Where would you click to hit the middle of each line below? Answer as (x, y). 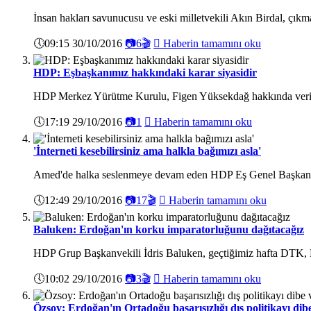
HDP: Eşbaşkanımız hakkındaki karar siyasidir (145, 72)
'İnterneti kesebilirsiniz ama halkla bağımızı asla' (147, 151)
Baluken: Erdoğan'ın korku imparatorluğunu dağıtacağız (169, 229)
